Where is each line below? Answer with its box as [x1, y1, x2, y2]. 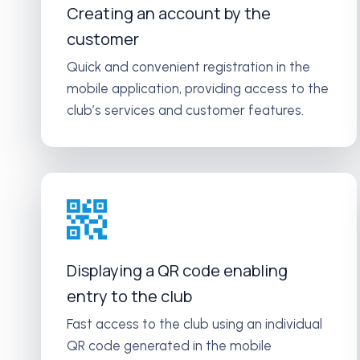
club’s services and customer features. [67, 102, 304, 118]
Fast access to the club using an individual [67, 316, 322, 332]
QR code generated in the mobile [67, 337, 272, 354]
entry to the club [67, 285, 192, 307]
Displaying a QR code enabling [67, 260, 288, 281]
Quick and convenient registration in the [67, 59, 310, 75]
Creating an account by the [67, 2, 271, 24]
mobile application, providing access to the [67, 80, 329, 96]
